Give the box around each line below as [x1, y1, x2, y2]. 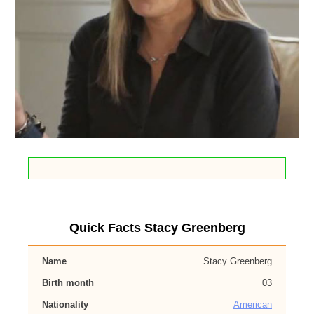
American [233, 299, 272, 310]
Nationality [42, 299, 88, 310]
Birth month [42, 278, 94, 288]
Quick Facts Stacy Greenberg [69, 221, 245, 235]
